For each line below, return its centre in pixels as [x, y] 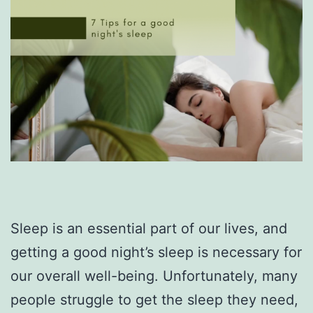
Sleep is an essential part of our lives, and [149, 228]
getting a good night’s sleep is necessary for [156, 252]
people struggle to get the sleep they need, [154, 299]
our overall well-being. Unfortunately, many [154, 276]
